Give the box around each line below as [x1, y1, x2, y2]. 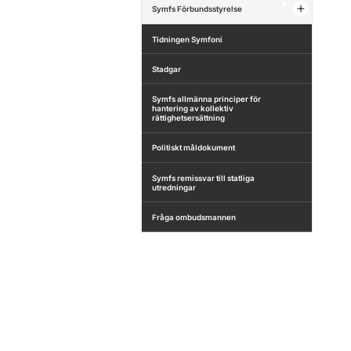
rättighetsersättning [152, 113, 226, 123]
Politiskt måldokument [152, 143, 236, 153]
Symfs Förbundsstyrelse [152, 4, 243, 14]
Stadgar [152, 63, 182, 74]
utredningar [152, 182, 197, 192]
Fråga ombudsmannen [152, 212, 237, 222]
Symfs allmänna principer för [152, 94, 262, 104]
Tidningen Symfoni [152, 34, 223, 44]
